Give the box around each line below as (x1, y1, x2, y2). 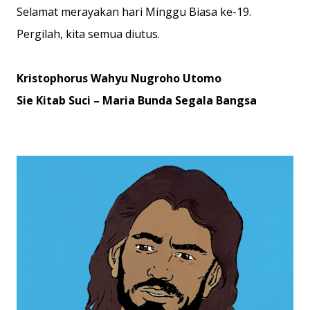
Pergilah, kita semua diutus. (17, 26, 160, 42)
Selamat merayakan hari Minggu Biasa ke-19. (17, 4, 251, 19)
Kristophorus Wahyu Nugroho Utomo (17, 71, 221, 86)
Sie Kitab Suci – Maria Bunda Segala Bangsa (17, 93, 257, 108)
